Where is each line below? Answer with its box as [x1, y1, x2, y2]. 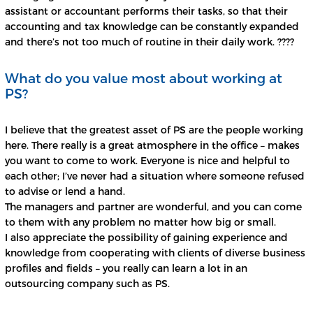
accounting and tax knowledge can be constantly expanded [5, 20, 299, 33]
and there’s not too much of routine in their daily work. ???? [5, 36, 294, 48]
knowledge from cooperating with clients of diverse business [5, 247, 305, 259]
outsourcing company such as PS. [5, 277, 170, 290]
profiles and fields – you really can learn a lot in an [5, 262, 247, 275]
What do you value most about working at [5, 70, 282, 87]
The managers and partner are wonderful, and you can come [5, 201, 302, 213]
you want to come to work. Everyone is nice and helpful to [5, 154, 290, 167]
